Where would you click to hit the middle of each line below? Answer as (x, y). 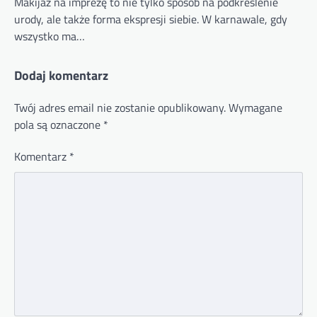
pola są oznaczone (59, 124)
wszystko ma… (50, 36)
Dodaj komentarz (61, 75)
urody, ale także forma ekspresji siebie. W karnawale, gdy (151, 19)
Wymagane (255, 107)
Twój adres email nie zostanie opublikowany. (120, 107)
